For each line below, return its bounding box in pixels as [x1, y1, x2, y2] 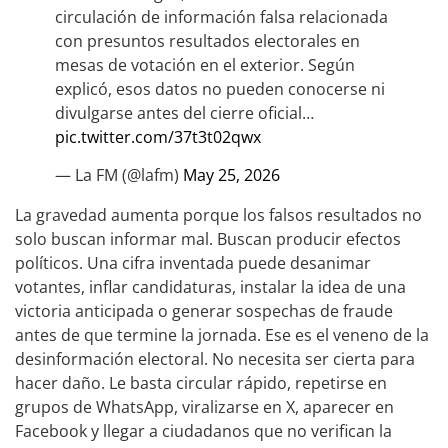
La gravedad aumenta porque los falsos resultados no [15, 204, 422, 227]
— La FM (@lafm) [55, 164, 183, 187]
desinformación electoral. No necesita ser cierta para [15, 348, 415, 371]
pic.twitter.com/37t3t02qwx [55, 125, 261, 148]
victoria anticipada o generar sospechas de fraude [15, 300, 393, 323]
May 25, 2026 [183, 164, 280, 187]
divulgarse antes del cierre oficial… [55, 101, 314, 124]
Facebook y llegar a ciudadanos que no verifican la [15, 420, 392, 443]
